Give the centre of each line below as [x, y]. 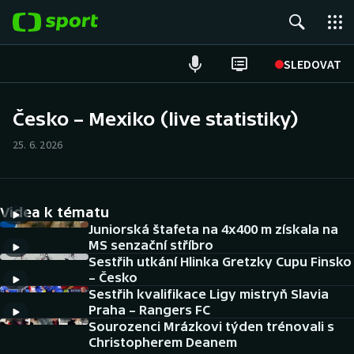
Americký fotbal [72, 327]
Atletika [51, 214]
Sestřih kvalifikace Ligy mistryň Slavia [209, 294]
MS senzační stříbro [151, 245]
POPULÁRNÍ [47, 62]
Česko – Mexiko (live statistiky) [156, 119]
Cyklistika [56, 252]
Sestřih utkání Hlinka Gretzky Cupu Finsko [220, 262]
